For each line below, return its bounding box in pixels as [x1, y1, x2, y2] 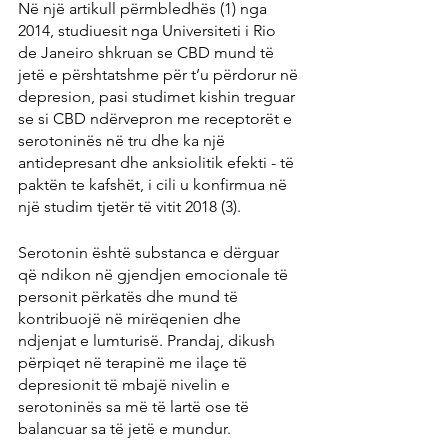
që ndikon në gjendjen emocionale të [18, 264, 292, 284]
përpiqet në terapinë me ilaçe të [18, 352, 251, 372]
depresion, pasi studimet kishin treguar [18, 86, 299, 106]
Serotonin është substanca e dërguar [18, 242, 283, 262]
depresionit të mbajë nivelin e [18, 374, 234, 394]
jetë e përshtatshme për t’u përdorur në [18, 64, 302, 84]
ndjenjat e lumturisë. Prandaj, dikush [18, 330, 279, 350]
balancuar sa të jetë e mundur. [18, 418, 231, 438]
